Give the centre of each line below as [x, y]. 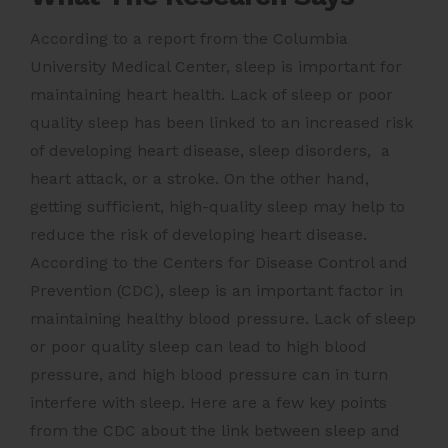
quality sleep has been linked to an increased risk [221, 123]
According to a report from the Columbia [189, 39]
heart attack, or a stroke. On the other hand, [199, 179]
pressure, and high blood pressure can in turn [209, 375]
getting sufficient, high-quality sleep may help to [217, 207]
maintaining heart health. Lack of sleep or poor [211, 95]
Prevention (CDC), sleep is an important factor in [216, 291]
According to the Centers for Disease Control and [219, 263]
